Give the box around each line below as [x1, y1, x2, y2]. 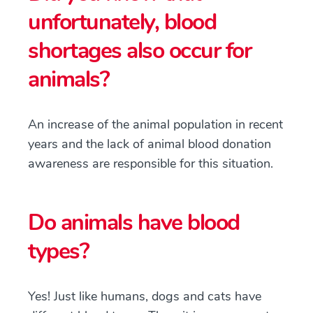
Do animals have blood [28, 208, 240, 238]
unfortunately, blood [28, 7, 216, 37]
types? [28, 236, 89, 266]
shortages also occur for [28, 36, 251, 66]
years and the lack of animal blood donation [28, 136, 271, 152]
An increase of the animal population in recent [28, 116, 283, 133]
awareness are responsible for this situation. [28, 155, 273, 172]
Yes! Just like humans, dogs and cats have [28, 288, 261, 305]
